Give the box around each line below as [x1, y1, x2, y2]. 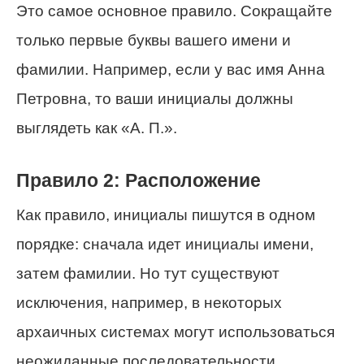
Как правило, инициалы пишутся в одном [16, 206, 315, 223]
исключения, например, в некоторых [16, 293, 282, 311]
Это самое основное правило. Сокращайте [16, 2, 332, 19]
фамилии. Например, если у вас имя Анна [16, 60, 325, 78]
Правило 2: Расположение [16, 170, 261, 192]
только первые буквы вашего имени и [16, 31, 291, 49]
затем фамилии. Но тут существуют [16, 264, 279, 282]
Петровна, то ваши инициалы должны [16, 89, 293, 107]
